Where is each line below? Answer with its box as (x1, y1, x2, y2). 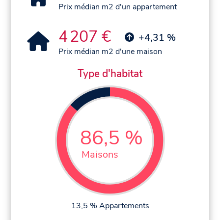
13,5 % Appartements (71, 200, 149, 211)
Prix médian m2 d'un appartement (58, 1, 177, 12)
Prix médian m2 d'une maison (58, 46, 163, 57)
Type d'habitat (78, 66, 142, 81)
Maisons (82, 148, 119, 162)
